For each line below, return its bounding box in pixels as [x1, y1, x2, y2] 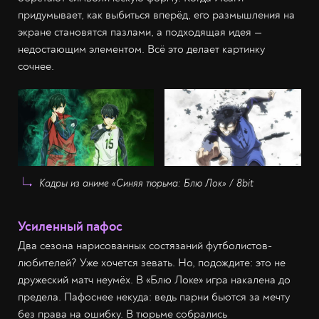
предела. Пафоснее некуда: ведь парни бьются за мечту [18, 289, 290, 304]
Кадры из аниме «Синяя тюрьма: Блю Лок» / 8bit [39, 177, 253, 189]
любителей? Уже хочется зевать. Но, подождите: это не [18, 255, 286, 270]
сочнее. [18, 58, 54, 73]
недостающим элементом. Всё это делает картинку [18, 41, 265, 56]
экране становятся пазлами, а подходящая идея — [18, 24, 262, 39]
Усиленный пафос [18, 217, 122, 235]
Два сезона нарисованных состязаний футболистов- [18, 238, 272, 253]
